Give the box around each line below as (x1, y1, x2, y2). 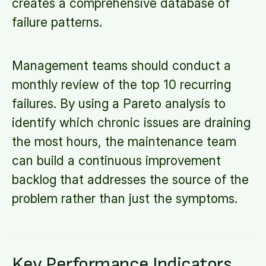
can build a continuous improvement (12, 153, 221, 168)
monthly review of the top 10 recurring (12, 77, 231, 92)
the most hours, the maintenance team (12, 134, 236, 149)
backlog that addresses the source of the (12, 172, 249, 187)
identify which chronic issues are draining (12, 115, 251, 130)
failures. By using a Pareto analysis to (12, 96, 226, 111)
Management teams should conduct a (12, 58, 231, 73)
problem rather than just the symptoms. (12, 191, 237, 206)
